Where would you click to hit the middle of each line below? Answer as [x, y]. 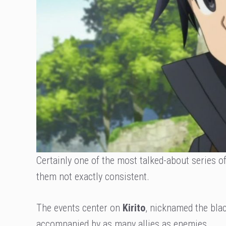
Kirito [134, 208]
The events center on [79, 208]
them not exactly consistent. [93, 177]
